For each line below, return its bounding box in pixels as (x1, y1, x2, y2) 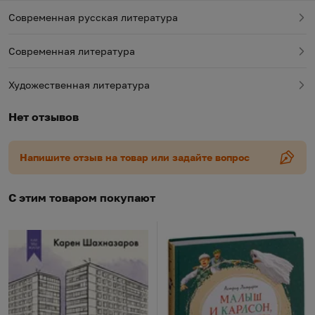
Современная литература (8, 44, 135, 57)
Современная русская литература (8, 11, 178, 23)
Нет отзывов (8, 109, 79, 124)
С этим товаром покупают (8, 190, 155, 205)
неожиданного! (8, 15, 95, 30)
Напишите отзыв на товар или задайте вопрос (20, 150, 250, 163)
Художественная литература (8, 78, 150, 91)
